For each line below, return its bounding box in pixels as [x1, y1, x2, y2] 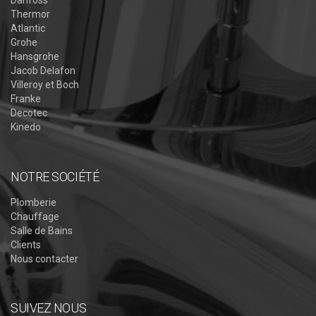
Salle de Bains [11, 224, 73, 236]
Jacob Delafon [11, 64, 75, 76]
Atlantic [11, 22, 45, 34]
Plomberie [11, 196, 56, 208]
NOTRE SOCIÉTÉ [11, 169, 99, 184]
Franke [11, 92, 41, 104]
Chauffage [11, 210, 59, 222]
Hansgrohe [11, 50, 59, 62]
